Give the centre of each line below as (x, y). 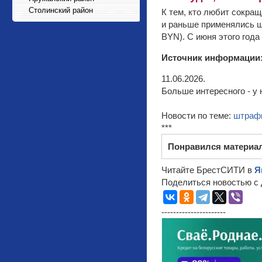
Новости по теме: (197, 116)
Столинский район (61, 10)
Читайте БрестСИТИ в (208, 170)
